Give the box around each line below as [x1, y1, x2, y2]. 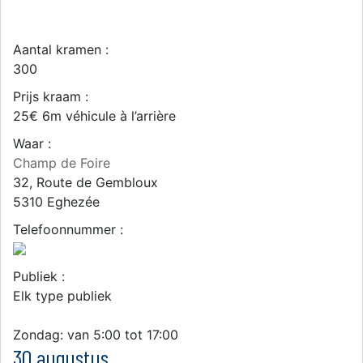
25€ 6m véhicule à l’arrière [13, 108, 176, 124]
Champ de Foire [13, 155, 110, 171]
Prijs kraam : [13, 88, 88, 105]
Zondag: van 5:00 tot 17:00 [13, 327, 178, 343]
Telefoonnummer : [13, 221, 123, 237]
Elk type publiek [13, 288, 112, 304]
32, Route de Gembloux [13, 174, 158, 190]
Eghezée [47, 194, 100, 210]
